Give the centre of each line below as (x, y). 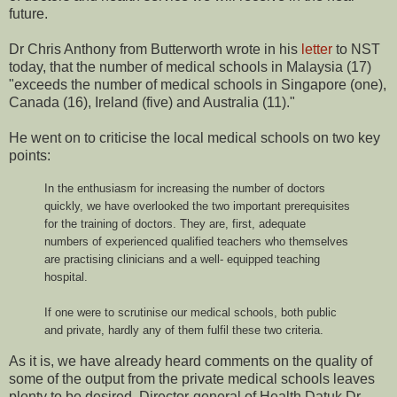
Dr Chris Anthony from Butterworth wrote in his (155, 50)
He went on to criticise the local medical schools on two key (195, 138)
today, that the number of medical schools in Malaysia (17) (190, 67)
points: (30, 156)
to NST (356, 50)
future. (28, 14)
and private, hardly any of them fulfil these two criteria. (184, 331)
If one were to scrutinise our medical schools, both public (191, 313)
